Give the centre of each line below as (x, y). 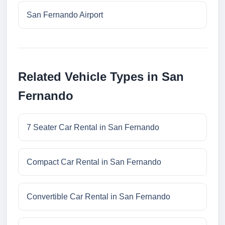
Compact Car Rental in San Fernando (94, 162)
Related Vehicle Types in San (101, 77)
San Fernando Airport (65, 15)
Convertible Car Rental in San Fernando (98, 197)
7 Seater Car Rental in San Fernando (93, 128)
